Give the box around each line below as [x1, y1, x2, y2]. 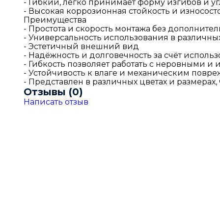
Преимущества [24, 15, 86, 25]
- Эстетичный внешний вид [24, 41, 139, 51]
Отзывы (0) [24, 85, 83, 98]
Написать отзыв [24, 97, 88, 107]
